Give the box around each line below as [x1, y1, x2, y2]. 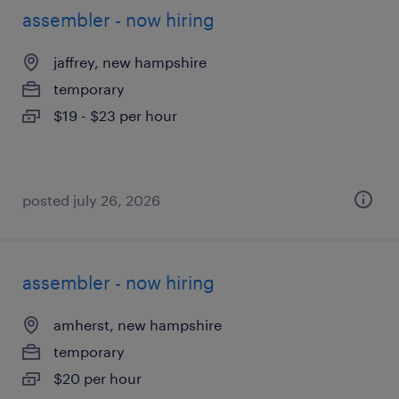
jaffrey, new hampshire [53, 53, 207, 70]
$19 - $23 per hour [53, 107, 177, 124]
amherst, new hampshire [53, 316, 222, 333]
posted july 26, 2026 [22, 191, 160, 208]
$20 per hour [53, 370, 142, 387]
